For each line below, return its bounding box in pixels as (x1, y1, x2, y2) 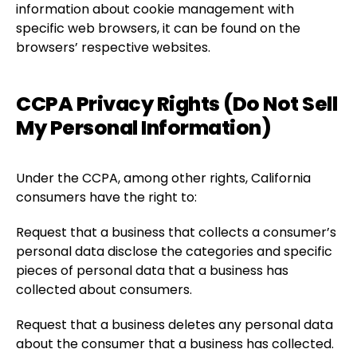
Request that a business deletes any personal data (16, 316, 333, 334)
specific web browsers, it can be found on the (16, 19, 300, 37)
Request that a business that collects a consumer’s (16, 223, 336, 241)
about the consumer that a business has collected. (16, 335, 334, 353)
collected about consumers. (16, 280, 192, 299)
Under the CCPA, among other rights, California (16, 169, 311, 187)
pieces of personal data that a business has (16, 261, 288, 280)
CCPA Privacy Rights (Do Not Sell (16, 90, 337, 118)
